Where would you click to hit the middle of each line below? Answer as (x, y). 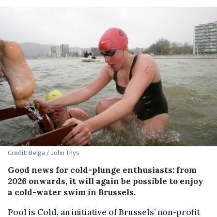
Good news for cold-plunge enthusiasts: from (102, 170)
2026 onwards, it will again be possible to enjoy (106, 181)
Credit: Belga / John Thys (44, 152)
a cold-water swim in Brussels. (72, 192)
